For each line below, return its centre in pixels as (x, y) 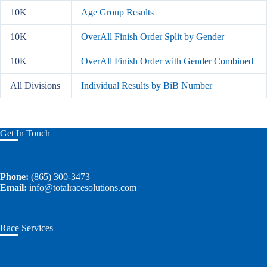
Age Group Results (117, 12)
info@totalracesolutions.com (83, 187)
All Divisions (35, 86)
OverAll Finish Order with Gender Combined (167, 61)
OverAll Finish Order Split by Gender (153, 37)
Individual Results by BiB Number (147, 86)
